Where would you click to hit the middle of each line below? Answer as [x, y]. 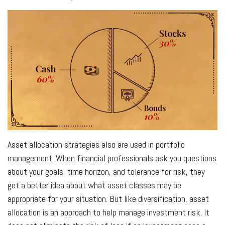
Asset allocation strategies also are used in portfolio [96, 144]
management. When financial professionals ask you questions [112, 158]
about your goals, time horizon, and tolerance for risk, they [106, 171]
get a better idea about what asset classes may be [94, 185]
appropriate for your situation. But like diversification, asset [108, 198]
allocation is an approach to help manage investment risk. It [108, 212]
